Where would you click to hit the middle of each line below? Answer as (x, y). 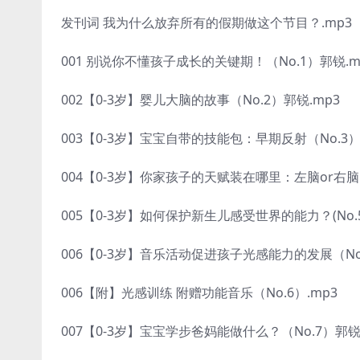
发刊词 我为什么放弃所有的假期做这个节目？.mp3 (206, 23)
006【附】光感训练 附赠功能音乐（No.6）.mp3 (199, 293)
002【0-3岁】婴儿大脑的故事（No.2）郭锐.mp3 (200, 100)
